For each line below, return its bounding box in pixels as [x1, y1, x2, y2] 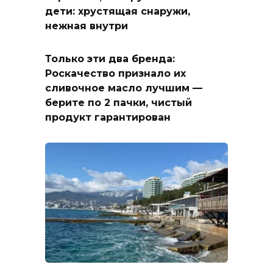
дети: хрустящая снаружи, [45, 5, 190, 17]
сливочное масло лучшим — [45, 82, 202, 94]
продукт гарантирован [45, 111, 171, 123]
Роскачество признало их [45, 67, 186, 79]
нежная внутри [45, 19, 128, 32]
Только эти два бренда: [45, 52, 175, 65]
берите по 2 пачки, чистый [45, 96, 192, 108]
